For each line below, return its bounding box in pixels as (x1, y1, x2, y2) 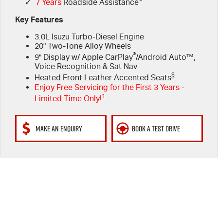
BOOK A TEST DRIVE (131, 123, 180, 134)
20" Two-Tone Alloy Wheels (34, 41, 131, 51)
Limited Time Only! (34, 93, 102, 103)
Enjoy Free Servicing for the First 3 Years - (34, 82, 184, 92)
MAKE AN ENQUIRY (35, 123, 82, 134)
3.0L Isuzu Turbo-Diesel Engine (34, 32, 144, 41)
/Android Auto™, (135, 53, 196, 62)
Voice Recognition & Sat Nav (34, 62, 137, 72)
